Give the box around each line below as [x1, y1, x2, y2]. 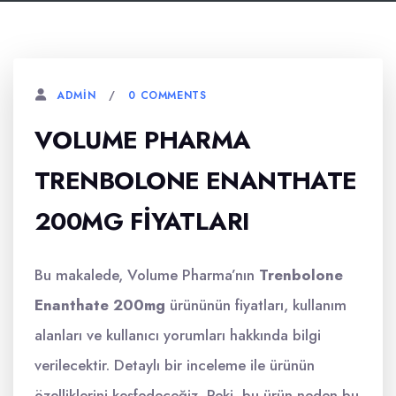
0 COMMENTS [128, 87, 207, 103]
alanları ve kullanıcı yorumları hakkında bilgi [34, 324, 321, 346]
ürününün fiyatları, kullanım [165, 294, 346, 316]
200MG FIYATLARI [34, 203, 249, 240]
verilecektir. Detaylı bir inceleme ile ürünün [34, 354, 315, 376]
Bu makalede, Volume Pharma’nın [34, 264, 259, 286]
